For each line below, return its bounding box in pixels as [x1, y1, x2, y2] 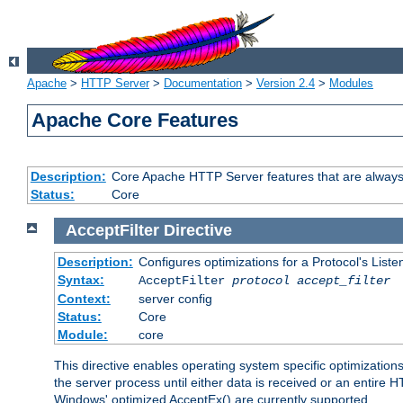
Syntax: [57, 272, 104, 287]
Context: [57, 291, 111, 306]
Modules [329, 76, 373, 91]
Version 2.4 [256, 76, 315, 91]
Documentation [164, 76, 242, 91]
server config [138, 291, 212, 306]
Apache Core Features [31, 109, 239, 132]
